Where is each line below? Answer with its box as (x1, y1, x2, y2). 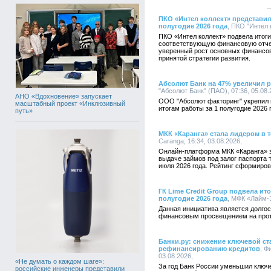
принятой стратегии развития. (158, 54, 250, 62)
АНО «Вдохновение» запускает (15, 92, 112, 100)
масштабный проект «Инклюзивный (15, 99, 125, 107)
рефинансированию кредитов (158, 245, 260, 252)
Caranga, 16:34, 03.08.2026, (158, 137, 242, 145)
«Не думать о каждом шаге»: (15, 257, 104, 265)
